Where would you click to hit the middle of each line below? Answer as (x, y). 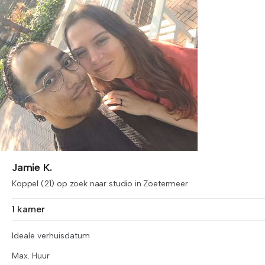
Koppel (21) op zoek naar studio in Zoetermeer (100, 184)
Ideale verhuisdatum (51, 236)
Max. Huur (31, 256)
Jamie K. (32, 167)
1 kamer (28, 209)
